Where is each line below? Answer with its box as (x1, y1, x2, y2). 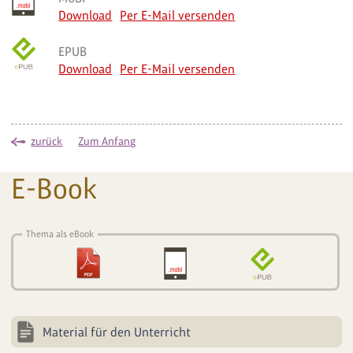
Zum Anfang (78, 134, 136, 147)
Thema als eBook (26, 228, 95, 240)
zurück (31, 134, 63, 147)
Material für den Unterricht (43, 324, 191, 340)
